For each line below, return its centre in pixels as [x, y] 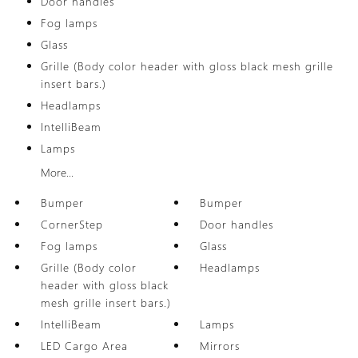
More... [57, 172]
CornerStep [72, 224]
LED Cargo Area [84, 346]
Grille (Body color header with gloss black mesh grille [187, 66]
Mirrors [220, 346]
